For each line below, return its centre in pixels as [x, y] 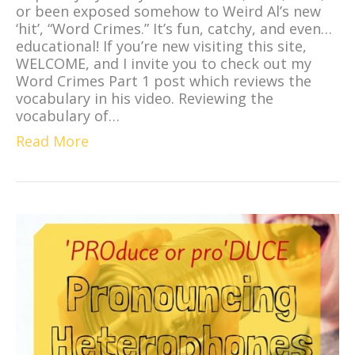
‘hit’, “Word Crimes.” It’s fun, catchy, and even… [174, 29]
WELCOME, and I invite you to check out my [164, 63]
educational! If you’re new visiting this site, [161, 46]
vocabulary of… [68, 116]
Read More [52, 141]
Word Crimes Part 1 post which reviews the [164, 81]
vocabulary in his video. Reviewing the [145, 98]
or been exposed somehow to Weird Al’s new [168, 11]
